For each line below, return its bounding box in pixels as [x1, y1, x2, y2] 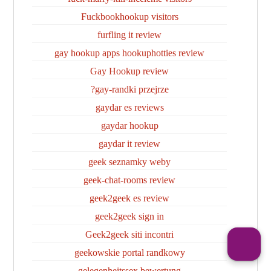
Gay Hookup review [90, 66, 169, 76]
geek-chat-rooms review [83, 175, 175, 185]
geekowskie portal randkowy [74, 247, 185, 258]
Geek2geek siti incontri [85, 229, 174, 240]
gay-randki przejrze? [94, 84, 169, 94]
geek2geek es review [90, 193, 169, 203]
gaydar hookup [100, 120, 158, 131]
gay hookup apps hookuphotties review [54, 48, 204, 58]
